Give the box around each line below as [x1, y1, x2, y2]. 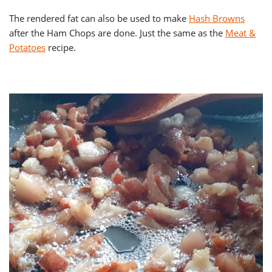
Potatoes [9, 41, 46, 54]
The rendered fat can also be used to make [9, 12, 189, 25]
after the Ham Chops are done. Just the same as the [9, 27, 225, 39]
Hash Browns [189, 12, 245, 25]
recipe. [46, 41, 76, 54]
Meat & [225, 27, 256, 39]
